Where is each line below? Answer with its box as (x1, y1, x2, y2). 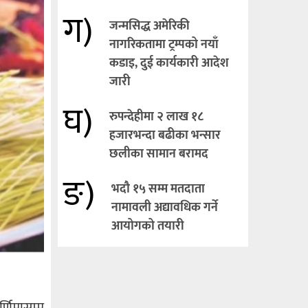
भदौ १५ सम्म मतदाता (111, 179, 205, 199)
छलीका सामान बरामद (109, 144, 208, 164)
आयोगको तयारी (111, 216, 184, 236)
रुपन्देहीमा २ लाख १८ (109, 107, 203, 127)
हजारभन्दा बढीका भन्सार (109, 125, 221, 146)
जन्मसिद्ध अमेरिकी (109, 16, 190, 36)
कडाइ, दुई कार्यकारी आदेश (109, 53, 229, 74)
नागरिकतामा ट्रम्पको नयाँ (109, 34, 219, 55)
